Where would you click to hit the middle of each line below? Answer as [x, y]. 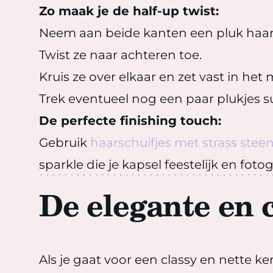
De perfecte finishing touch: [130, 121]
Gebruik [65, 143]
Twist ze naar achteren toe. [120, 55]
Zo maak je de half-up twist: [129, 11]
